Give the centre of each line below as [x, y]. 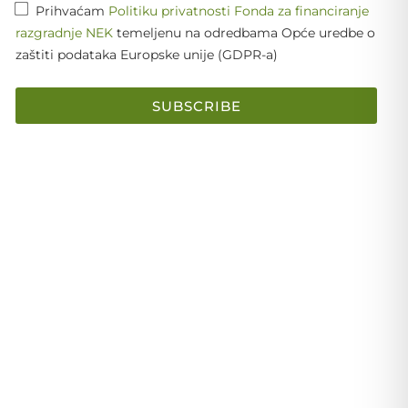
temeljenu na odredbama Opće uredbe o [245, 33]
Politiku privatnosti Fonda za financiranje [239, 11]
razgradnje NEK [65, 33]
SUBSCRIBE [196, 106]
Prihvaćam [72, 11]
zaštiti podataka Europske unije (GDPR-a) [147, 55]
